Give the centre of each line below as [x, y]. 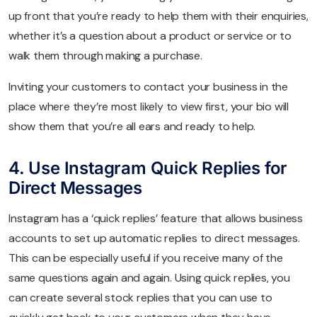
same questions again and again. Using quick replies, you [149, 277]
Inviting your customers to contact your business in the [148, 86]
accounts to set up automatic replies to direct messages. [154, 238]
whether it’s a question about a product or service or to [150, 35]
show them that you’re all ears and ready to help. [132, 126]
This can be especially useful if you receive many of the [146, 258]
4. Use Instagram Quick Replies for [148, 168]
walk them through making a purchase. [105, 55]
